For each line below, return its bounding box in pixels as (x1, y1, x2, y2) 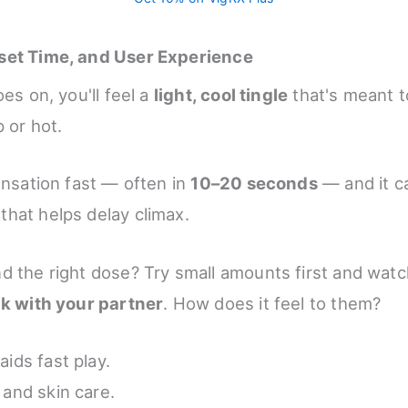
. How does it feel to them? (163, 292, 382, 313)
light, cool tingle (153, 84, 289, 105)
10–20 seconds (190, 173, 318, 194)
